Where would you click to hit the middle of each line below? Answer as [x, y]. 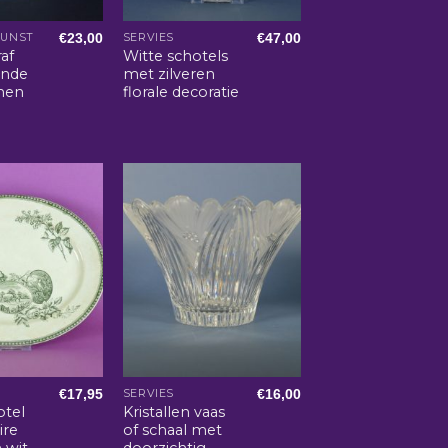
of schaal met [172, 429]
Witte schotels [175, 55]
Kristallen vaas [173, 411]
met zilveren [168, 73]
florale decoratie [180, 91]
